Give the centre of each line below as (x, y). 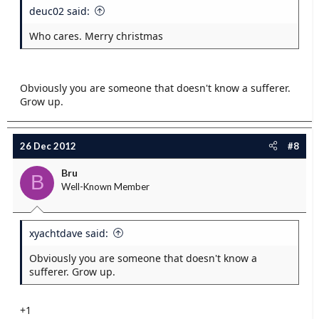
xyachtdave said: (69, 233)
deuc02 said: (59, 11)
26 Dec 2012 (48, 146)
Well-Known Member (105, 186)
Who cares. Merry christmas (96, 36)
